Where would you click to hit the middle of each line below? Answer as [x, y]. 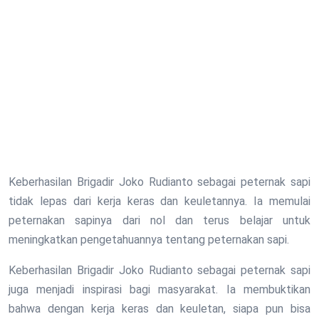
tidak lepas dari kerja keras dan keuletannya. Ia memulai [159, 201]
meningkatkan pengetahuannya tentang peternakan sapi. [149, 239]
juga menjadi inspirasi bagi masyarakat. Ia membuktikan [159, 289]
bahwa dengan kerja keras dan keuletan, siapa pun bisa [159, 308]
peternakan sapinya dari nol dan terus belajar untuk [159, 220]
